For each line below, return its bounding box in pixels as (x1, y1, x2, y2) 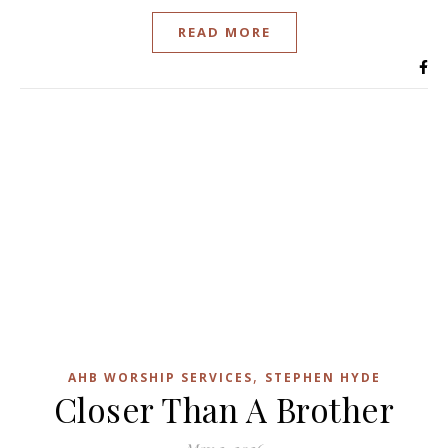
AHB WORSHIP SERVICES (67, 369, 253, 386)
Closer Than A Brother (53, 387, 395, 431)
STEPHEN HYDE (264, 369, 381, 386)
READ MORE (177, 22, 271, 41)
